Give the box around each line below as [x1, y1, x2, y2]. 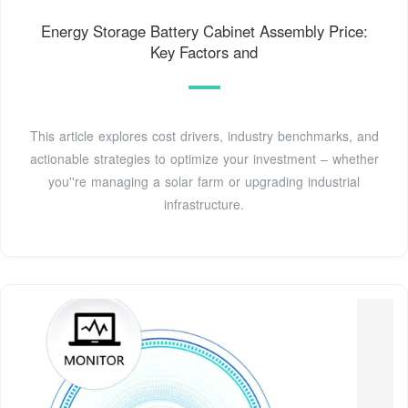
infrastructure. [164, 195, 244, 214]
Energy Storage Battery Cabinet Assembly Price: [40, 20, 368, 43]
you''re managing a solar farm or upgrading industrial [48, 172, 360, 191]
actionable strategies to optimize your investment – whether [29, 149, 379, 168]
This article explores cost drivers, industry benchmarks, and [29, 127, 379, 146]
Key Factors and [150, 41, 258, 64]
